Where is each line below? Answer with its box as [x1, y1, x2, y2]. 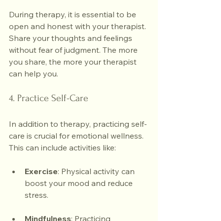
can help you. [9, 69, 58, 78]
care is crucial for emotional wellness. [9, 131, 146, 141]
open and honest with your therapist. [9, 21, 148, 31]
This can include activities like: [9, 143, 116, 152]
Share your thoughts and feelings [9, 33, 134, 43]
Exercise [25, 166, 58, 176]
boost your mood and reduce [25, 178, 135, 188]
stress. [25, 190, 48, 200]
